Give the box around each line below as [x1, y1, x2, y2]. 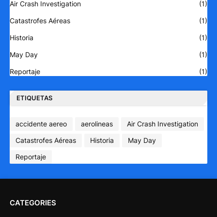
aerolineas [81, 120, 113, 128]
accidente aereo [15, 120, 67, 128]
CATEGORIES [10, 198, 56, 207]
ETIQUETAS [16, 94, 52, 102]
